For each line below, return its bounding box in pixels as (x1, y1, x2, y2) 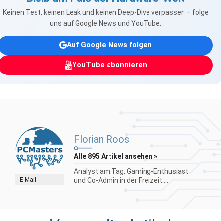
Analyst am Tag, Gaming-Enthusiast (74, 167, 188, 175)
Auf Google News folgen (67, 40, 152, 50)
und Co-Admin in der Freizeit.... (74, 176, 168, 184)
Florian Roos (74, 133, 129, 145)
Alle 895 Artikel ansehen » (74, 152, 157, 160)
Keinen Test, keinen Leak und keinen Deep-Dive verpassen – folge (2, 8, 209, 16)
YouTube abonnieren (72, 60, 147, 70)
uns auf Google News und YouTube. (50, 19, 161, 27)
